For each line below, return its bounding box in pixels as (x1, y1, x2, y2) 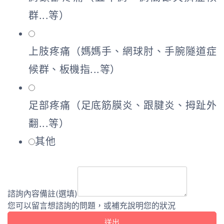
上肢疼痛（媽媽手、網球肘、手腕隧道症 (28, 45, 216, 58)
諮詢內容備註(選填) (7, 188, 77, 199)
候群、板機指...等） (28, 63, 120, 76)
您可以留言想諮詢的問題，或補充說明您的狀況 (7, 200, 175, 211)
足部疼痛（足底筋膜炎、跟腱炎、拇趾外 (28, 99, 216, 112)
